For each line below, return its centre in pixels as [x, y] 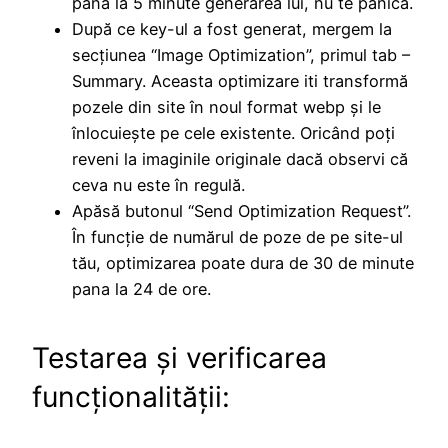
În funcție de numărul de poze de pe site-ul [237, 236]
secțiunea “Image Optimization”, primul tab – [241, 54]
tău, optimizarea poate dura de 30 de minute [243, 262]
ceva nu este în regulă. [158, 184]
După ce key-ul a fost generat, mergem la [232, 28]
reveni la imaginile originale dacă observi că [240, 158]
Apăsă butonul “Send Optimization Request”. [241, 210]
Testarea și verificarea [179, 358]
